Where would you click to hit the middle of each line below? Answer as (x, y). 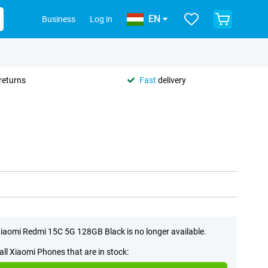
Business (59, 19)
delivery (171, 80)
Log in (101, 19)
